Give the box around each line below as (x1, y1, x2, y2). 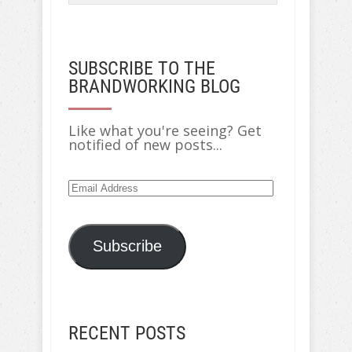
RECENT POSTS (68, 321, 185, 344)
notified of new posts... (68, 135, 222, 154)
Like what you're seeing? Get (68, 121, 262, 140)
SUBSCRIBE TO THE (68, 57, 215, 79)
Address (68, 190, 122, 209)
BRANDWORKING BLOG (68, 75, 240, 97)
